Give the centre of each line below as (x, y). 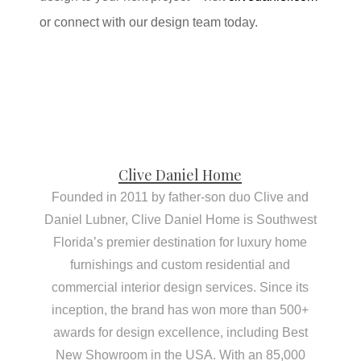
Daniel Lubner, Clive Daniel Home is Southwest (180, 220)
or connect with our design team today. (149, 23)
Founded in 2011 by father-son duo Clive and (180, 197)
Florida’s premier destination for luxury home (180, 243)
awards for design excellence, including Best (180, 333)
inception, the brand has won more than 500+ (180, 310)
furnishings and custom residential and (180, 265)
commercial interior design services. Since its (180, 288)
